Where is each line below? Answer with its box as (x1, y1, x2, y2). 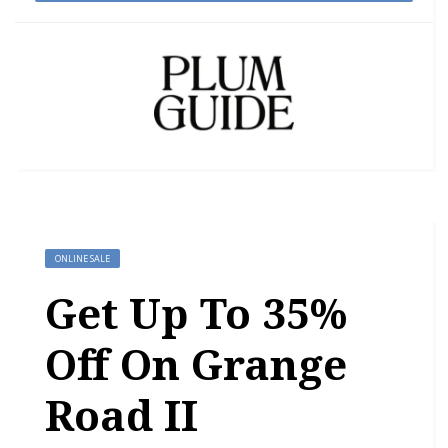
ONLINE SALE (55, 251, 110, 265)
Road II (45, 385, 198, 443)
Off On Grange (45, 334, 347, 392)
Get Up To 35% (45, 283, 347, 341)
